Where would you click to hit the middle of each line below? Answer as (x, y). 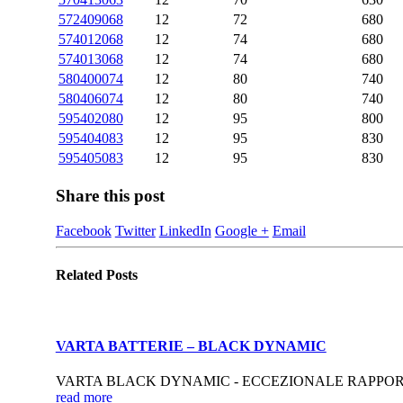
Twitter (135, 230)
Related (81, 275)
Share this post (110, 196)
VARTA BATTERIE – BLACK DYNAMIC (191, 345)
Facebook (83, 230)
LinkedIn (185, 230)
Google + (242, 230)
